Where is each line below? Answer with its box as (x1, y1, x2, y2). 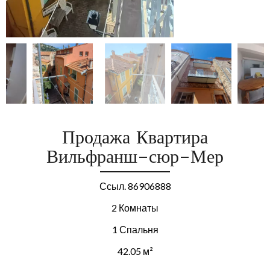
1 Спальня (111, 224, 159, 235)
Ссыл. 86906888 (99, 180, 171, 192)
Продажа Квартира (62, 125, 208, 149)
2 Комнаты (111, 202, 159, 213)
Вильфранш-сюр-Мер (46, 145, 224, 168)
